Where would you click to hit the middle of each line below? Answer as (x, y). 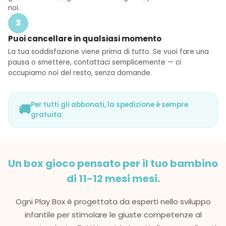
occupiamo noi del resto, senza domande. (80, 73)
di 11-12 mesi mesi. (113, 178)
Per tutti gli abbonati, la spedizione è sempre (109, 104)
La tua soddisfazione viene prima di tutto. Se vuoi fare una (108, 51)
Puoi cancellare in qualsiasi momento (85, 38)
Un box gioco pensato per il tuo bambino (113, 163)
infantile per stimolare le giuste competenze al (113, 214)
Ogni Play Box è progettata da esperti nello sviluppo (113, 201)
